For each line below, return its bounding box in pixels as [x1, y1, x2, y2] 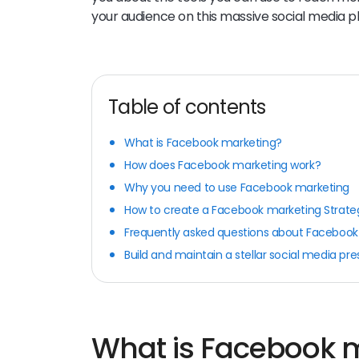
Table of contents [108, 93, 266, 120]
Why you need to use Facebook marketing [124, 179, 350, 196]
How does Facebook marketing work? [124, 156, 321, 173]
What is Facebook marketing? [124, 134, 282, 151]
